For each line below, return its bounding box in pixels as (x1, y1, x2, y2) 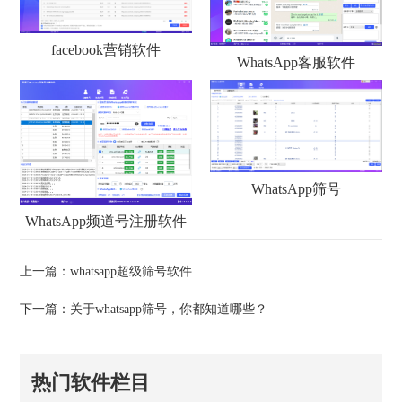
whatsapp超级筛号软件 (70, 264, 193, 278)
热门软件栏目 (31, 371, 150, 394)
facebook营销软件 (51, 41, 162, 57)
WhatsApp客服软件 (236, 54, 355, 70)
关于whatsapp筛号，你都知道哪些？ (70, 301, 268, 316)
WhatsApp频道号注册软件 (25, 213, 188, 229)
